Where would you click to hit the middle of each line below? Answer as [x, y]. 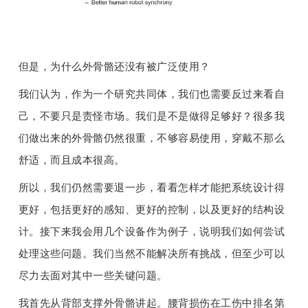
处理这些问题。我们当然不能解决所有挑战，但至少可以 [152, 254]
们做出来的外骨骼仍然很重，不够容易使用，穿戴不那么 [152, 138]
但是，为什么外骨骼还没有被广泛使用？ [114, 67]
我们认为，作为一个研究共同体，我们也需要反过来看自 [152, 94]
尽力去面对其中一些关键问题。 [93, 276]
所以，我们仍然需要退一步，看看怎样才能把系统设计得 [152, 188]
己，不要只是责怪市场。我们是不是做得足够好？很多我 [152, 116]
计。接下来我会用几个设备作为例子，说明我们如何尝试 [152, 232]
